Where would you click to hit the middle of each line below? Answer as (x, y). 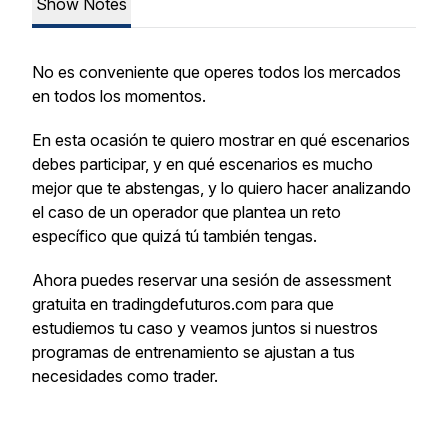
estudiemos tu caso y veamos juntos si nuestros (205, 328)
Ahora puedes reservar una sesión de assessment (211, 280)
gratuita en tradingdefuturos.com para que (183, 304)
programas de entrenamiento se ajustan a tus (193, 352)
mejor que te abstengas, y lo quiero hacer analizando (221, 188)
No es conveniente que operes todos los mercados (216, 72)
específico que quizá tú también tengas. (174, 236)
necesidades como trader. (125, 376)
